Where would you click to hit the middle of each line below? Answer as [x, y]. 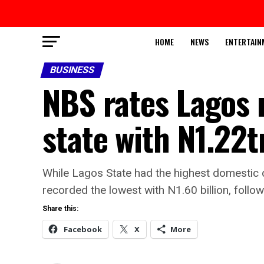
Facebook [83, 229]
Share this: [60, 209]
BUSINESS [72, 70]
